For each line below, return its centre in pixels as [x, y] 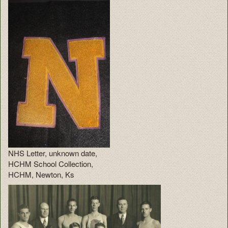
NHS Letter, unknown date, [53, 153]
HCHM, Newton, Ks [41, 174]
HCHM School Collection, [51, 163]
